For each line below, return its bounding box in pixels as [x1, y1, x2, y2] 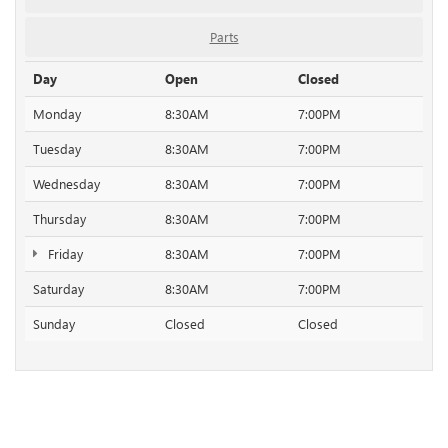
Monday [33, 105, 81, 123]
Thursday [33, 210, 86, 228]
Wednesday [33, 175, 100, 193]
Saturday [33, 280, 84, 298]
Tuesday [33, 140, 81, 158]
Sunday [33, 315, 75, 333]
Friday [43, 245, 83, 263]
